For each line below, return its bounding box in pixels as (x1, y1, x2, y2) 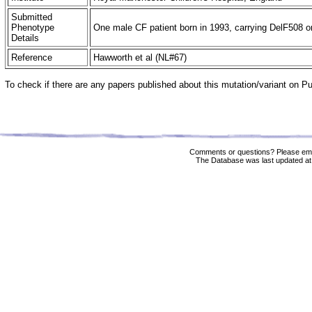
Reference (11, 52, 52, 63)
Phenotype (11, 22, 54, 33)
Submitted (11, 12, 52, 22)
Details (11, 33, 39, 43)
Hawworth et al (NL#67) (93, 52, 189, 63)
